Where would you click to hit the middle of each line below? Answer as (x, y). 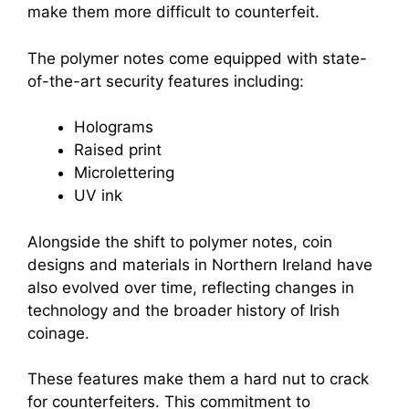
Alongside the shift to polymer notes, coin (180, 241)
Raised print (118, 150)
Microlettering (124, 173)
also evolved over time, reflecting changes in (191, 287)
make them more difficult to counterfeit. (173, 12)
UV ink (98, 196)
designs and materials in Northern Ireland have (200, 264)
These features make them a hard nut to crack (198, 379)
